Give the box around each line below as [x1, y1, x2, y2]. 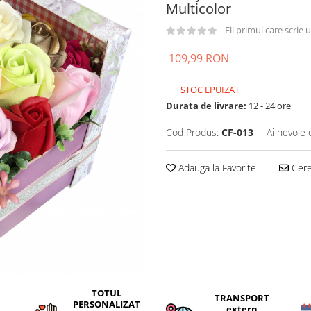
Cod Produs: [166, 125, 219, 139]
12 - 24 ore [246, 99, 291, 112]
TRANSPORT [215, 292, 270, 305]
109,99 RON [169, 50, 229, 66]
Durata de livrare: [166, 99, 246, 112]
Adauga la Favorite [176, 160, 256, 174]
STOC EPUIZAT [178, 83, 239, 96]
